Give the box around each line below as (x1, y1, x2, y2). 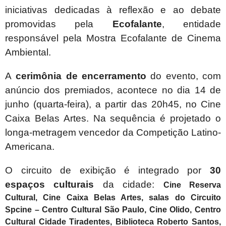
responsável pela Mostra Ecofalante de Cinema (5, 33, 221, 44)
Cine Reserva (163, 181, 221, 190)
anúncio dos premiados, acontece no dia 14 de (5, 85, 221, 96)
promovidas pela (5, 19, 112, 30)
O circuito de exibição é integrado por (5, 165, 210, 176)
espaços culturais (5, 179, 94, 190)
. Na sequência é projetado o (86, 113, 221, 124)
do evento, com (146, 71, 221, 82)
